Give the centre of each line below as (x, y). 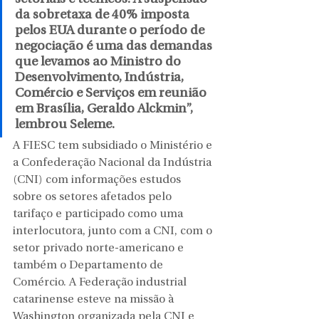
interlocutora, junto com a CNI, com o (114, 232)
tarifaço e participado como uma (99, 215)
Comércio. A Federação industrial (101, 283)
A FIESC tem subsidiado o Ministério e (114, 146)
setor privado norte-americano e (100, 249)
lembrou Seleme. (66, 125)
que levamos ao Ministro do (99, 63)
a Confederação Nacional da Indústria (114, 163)
